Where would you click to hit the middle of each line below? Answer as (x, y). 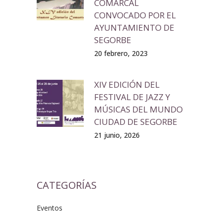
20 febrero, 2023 (121, 53)
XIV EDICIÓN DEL (127, 84)
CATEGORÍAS (67, 185)
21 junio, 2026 (117, 135)
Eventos (50, 208)
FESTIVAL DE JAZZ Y (132, 97)
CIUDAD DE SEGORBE (136, 121)
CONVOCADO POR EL (135, 15)
